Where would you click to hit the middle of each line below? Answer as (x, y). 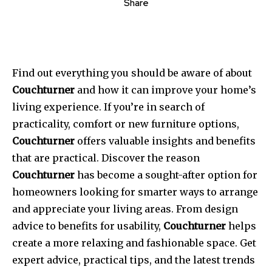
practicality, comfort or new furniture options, (126, 124)
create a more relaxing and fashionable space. (125, 243)
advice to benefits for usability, (88, 226)
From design (207, 209)
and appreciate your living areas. (93, 209)
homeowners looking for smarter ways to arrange (135, 192)
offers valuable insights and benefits (165, 141)
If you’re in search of (154, 107)
